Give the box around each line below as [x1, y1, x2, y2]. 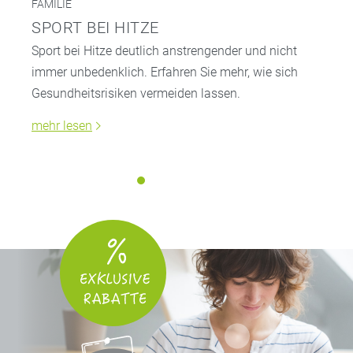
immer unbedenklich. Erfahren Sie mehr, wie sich [32, 64, 298, 80]
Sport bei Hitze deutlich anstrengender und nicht [32, 43, 297, 58]
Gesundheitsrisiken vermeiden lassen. [32, 85, 240, 101]
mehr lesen [32, 117, 92, 133]
